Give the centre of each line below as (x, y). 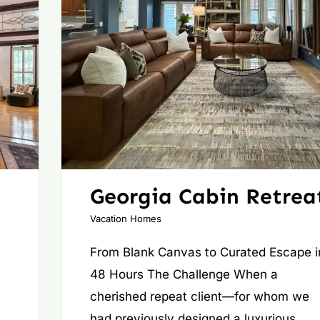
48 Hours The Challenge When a (184, 275)
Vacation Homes (125, 219)
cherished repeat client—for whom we (199, 297)
